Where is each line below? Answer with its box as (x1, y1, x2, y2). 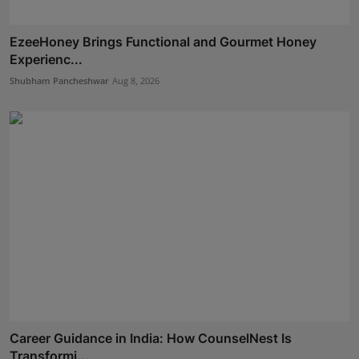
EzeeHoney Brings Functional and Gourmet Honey (10, 33, 317, 50)
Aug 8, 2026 (112, 74, 159, 87)
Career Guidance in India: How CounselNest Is (10, 330, 292, 347)
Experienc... (10, 50, 83, 67)
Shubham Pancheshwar (10, 74, 109, 87)
